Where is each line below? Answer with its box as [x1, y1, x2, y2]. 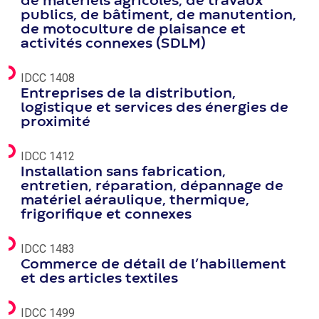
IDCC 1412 [21, 150, 75, 163]
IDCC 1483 [21, 242, 75, 256]
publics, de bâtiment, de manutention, [21, 9, 296, 21]
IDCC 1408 [21, 71, 75, 85]
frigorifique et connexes [21, 209, 192, 221]
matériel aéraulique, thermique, [21, 194, 249, 206]
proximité [21, 116, 90, 128]
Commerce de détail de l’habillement [21, 258, 286, 271]
